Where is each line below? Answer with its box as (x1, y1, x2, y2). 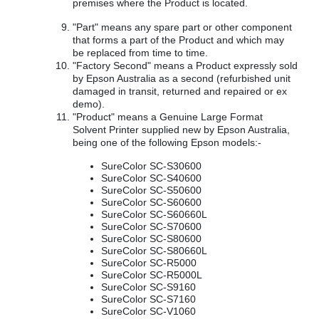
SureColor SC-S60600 (101, 197, 202, 208)
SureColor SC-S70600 (101, 221, 202, 232)
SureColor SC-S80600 (101, 233, 202, 244)
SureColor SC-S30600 (101, 160, 202, 172)
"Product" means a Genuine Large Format (73, 111, 263, 122)
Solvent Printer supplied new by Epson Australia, (73, 124, 290, 135)
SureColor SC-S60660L (101, 209, 207, 220)
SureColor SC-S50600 (101, 184, 202, 196)
